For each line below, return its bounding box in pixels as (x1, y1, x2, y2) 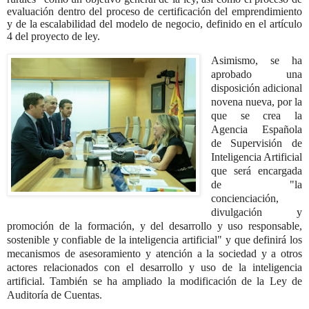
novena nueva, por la (210, 95, 302, 108)
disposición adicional (210, 81, 302, 94)
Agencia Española (210, 123, 302, 135)
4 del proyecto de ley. (7, 30, 100, 42)
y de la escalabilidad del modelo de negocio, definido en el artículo (7, 17, 302, 30)
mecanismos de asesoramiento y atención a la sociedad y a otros (7, 247, 302, 259)
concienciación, (210, 192, 279, 204)
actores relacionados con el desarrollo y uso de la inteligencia (7, 261, 302, 273)
